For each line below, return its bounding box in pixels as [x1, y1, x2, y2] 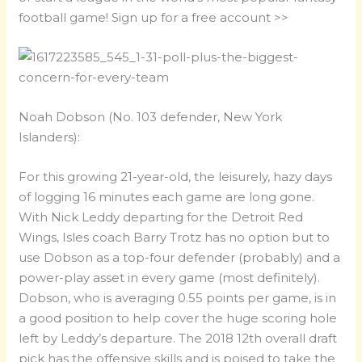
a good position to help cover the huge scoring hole [19, 310, 338, 326]
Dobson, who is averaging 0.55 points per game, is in [19, 290, 337, 306]
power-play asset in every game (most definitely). [19, 270, 321, 286]
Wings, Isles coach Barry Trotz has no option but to [19, 229, 330, 246]
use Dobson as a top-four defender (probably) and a [19, 250, 341, 266]
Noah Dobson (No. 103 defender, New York [19, 109, 283, 125]
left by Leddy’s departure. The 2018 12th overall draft [19, 330, 338, 347]
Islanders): [19, 129, 81, 145]
